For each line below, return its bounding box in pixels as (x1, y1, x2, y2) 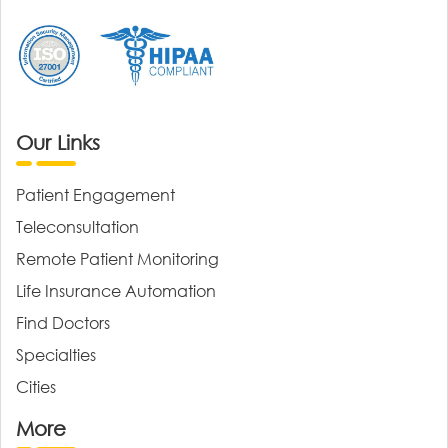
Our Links (16, 130, 100, 154)
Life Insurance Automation (16, 279, 216, 301)
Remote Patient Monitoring (16, 247, 219, 269)
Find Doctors (16, 311, 110, 333)
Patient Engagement (16, 183, 175, 205)
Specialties (16, 343, 96, 365)
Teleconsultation (16, 215, 139, 237)
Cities (16, 375, 56, 397)
